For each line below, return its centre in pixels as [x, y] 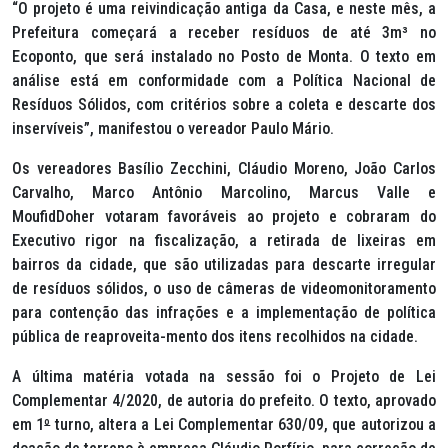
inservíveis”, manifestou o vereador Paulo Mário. [173, 128]
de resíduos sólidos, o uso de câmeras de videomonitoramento [224, 288]
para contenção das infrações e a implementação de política [224, 312]
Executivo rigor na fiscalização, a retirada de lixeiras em [224, 240]
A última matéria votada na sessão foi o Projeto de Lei [224, 376]
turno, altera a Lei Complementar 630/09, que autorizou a [243, 424]
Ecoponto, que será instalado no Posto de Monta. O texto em [224, 56]
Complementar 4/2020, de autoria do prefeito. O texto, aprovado [224, 400]
